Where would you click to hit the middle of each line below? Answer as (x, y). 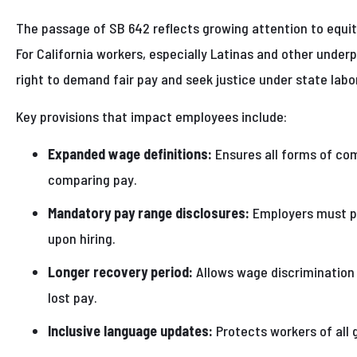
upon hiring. (82, 239)
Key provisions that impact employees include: (151, 117)
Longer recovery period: (120, 272)
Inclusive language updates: (130, 331)
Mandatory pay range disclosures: (149, 213)
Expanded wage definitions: (130, 154)
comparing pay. (92, 180)
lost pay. (73, 298)
